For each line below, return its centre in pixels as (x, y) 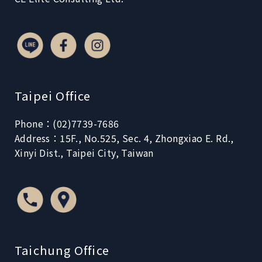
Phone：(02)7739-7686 (67, 123)
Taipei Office (53, 96)
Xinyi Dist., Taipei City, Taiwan (84, 153)
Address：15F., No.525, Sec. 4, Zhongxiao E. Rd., (124, 138)
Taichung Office (62, 250)
